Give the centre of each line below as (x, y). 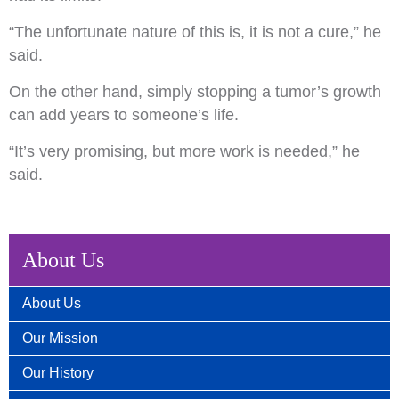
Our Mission (60, 338)
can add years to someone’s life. (124, 115)
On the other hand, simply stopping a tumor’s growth (195, 92)
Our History (58, 373)
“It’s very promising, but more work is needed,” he (184, 151)
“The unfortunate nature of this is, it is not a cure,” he (195, 32)
